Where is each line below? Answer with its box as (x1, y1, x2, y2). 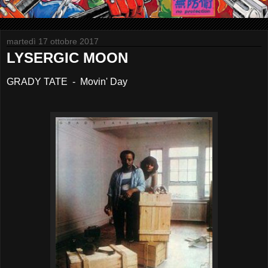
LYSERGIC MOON (7, 50, 128, 66)
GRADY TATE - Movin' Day (7, 76, 127, 87)
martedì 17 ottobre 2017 (7, 36, 99, 46)
